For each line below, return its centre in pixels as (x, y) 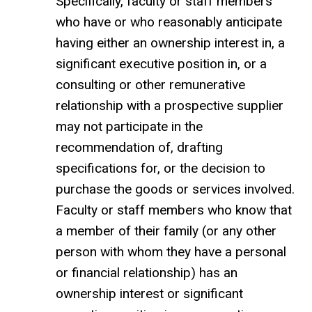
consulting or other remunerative (150, 85)
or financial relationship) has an (147, 273)
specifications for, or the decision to (161, 169)
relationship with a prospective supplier (170, 106)
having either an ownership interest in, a (170, 43)
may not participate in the (129, 127)
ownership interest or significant (149, 294)
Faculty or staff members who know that (174, 210)
